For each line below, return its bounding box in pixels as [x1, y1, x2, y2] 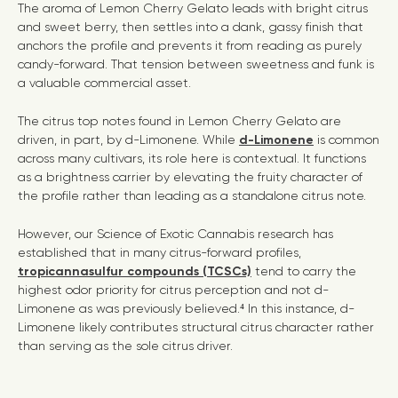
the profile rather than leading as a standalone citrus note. [18, 188, 370, 203]
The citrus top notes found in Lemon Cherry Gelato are [18, 114, 341, 128]
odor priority [66, 283, 138, 297]
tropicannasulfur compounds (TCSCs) [18, 264, 251, 279]
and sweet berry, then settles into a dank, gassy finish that [18, 20, 363, 34]
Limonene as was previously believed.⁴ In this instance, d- [18, 301, 354, 315]
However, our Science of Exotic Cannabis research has [18, 227, 333, 241]
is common [314, 132, 379, 147]
